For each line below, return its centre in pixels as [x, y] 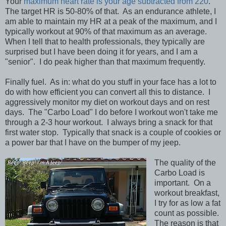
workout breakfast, [187, 193]
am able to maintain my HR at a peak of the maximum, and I [111, 21]
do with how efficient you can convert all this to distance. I [108, 92]
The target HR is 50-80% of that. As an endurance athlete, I [110, 11]
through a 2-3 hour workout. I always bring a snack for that [109, 122]
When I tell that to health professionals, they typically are [105, 41]
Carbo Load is [179, 173]
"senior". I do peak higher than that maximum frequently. [105, 62]
